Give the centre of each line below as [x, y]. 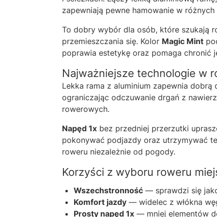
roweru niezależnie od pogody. [119, 151]
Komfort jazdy [100, 202]
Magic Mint [183, 41]
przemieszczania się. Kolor [112, 41]
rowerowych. [86, 109]
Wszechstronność [108, 190]
